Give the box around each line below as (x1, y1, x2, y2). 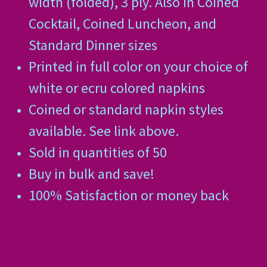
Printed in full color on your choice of (28, 57, 248, 76)
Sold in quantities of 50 (28, 143, 167, 162)
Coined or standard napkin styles (28, 100, 223, 119)
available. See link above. (28, 122, 179, 141)
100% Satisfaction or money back (28, 186, 229, 205)
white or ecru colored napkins (28, 79, 205, 98)
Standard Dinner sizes (28, 36, 157, 55)
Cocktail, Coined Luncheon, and (28, 14, 216, 33)
